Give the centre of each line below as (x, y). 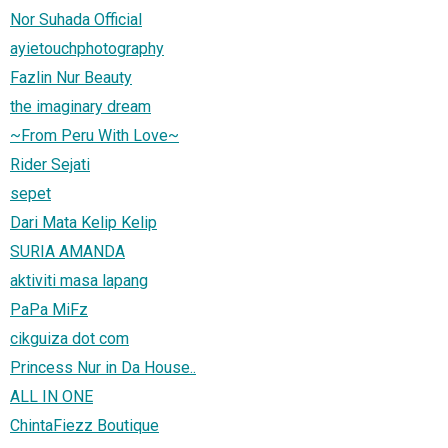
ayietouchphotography (87, 48)
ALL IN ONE (51, 396)
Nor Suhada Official (76, 19)
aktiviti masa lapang (79, 280)
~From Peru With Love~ (94, 135)
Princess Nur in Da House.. (103, 367)
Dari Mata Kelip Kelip (83, 222)
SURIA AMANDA (67, 251)
